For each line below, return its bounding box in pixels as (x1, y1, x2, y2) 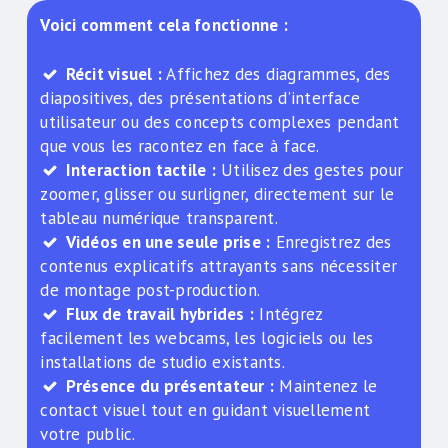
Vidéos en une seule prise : (65, 231, 271, 254)
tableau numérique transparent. (40, 207, 278, 230)
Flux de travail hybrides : (65, 303, 255, 326)
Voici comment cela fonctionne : (40, 14, 289, 37)
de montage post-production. (40, 279, 261, 302)
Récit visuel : (65, 63, 163, 86)
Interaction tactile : (65, 159, 216, 182)
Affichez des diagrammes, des (162, 63, 391, 86)
